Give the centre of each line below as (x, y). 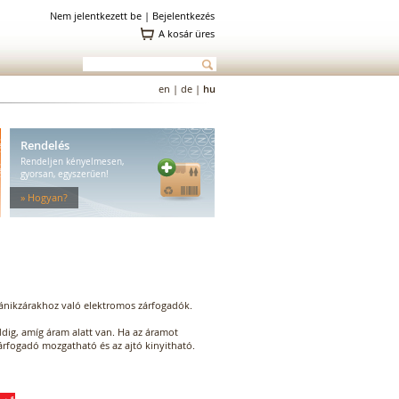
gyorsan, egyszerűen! (65, 174)
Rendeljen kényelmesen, (72, 161)
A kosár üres (187, 33)
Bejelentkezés (183, 16)
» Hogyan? (44, 197)
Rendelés (45, 145)
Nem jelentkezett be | (101, 16)
